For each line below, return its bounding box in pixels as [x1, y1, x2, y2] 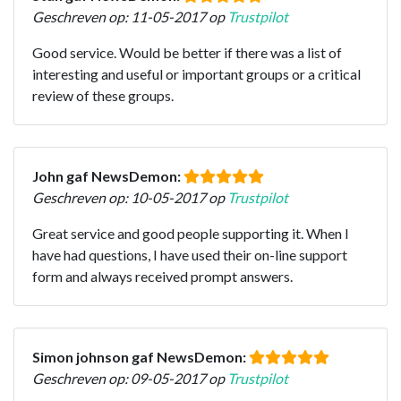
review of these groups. [32, 86, 174, 104]
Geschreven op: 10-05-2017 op [32, 188, 227, 206]
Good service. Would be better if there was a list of [32, 43, 342, 61]
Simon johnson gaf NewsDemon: [32, 347, 249, 365]
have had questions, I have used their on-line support [32, 245, 347, 263]
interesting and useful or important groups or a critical [32, 64, 361, 82]
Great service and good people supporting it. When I [32, 224, 349, 242]
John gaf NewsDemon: [32, 166, 183, 184]
